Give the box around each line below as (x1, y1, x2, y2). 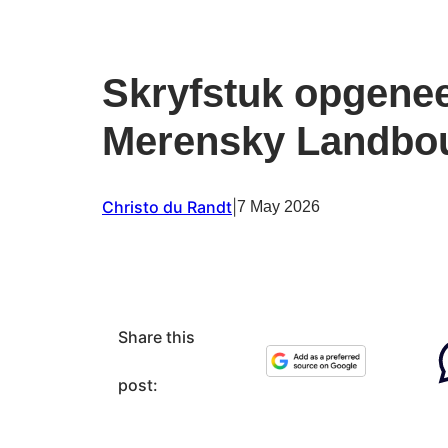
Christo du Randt (102, 196, 232, 217)
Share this (118, 326, 195, 347)
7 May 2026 (237, 197, 320, 215)
